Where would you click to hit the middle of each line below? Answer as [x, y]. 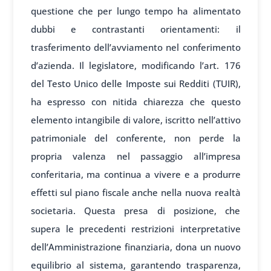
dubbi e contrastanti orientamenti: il [135, 29]
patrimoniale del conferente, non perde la [135, 138]
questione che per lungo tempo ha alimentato [135, 11]
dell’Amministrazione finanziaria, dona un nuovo [135, 247]
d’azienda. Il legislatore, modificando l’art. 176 [135, 66]
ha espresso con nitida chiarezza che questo [135, 102]
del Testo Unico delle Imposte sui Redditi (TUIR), [135, 84]
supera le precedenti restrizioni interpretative [135, 229]
